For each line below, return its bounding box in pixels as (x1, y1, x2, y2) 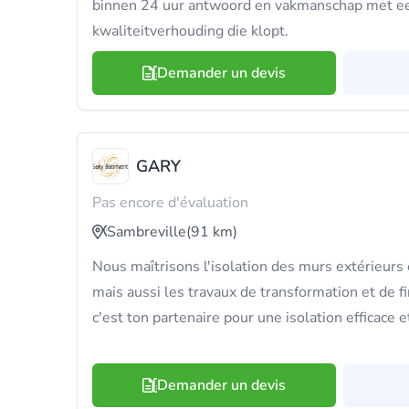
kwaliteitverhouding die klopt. (92, 21, 288, 41)
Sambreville (107, 222, 186, 242)
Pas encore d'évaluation (92, 193, 248, 213)
